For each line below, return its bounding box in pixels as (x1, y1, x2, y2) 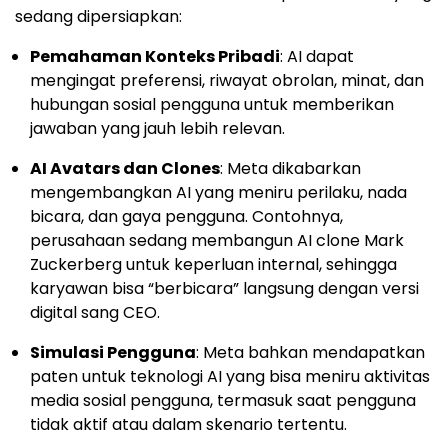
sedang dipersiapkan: (15, 5, 182, 29)
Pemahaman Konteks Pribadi (30, 45, 280, 69)
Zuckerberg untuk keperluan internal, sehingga (30, 253, 397, 277)
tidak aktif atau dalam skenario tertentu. (30, 413, 347, 437)
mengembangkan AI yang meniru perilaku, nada (30, 181, 407, 205)
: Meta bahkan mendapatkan (196, 341, 425, 365)
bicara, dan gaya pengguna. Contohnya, (30, 205, 343, 229)
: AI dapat (280, 45, 354, 69)
